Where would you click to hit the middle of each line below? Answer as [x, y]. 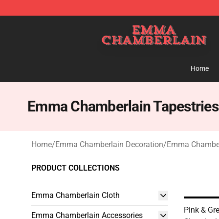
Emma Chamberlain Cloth [76, 195]
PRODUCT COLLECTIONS [76, 168]
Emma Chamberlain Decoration [109, 144]
